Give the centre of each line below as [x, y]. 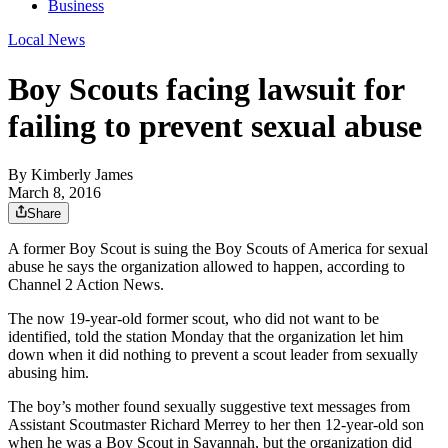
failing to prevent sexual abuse [215, 125]
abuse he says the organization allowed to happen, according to [206, 267]
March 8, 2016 [54, 193]
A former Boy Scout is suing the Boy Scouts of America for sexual [218, 249]
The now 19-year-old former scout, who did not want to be [193, 319]
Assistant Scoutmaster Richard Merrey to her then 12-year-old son [216, 425]
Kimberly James [82, 175]
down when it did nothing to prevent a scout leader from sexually [213, 355]
